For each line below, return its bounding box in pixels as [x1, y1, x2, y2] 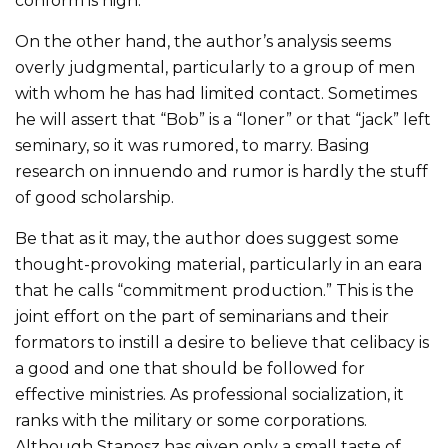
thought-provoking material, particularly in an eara [15, 254, 422, 274]
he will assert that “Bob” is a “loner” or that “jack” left [15, 109, 431, 129]
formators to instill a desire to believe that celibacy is [15, 332, 429, 352]
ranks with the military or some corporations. [15, 410, 367, 430]
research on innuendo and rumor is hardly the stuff [15, 161, 428, 181]
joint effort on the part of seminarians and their [15, 306, 389, 326]
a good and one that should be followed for [15, 358, 365, 378]
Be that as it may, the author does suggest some [15, 228, 399, 248]
